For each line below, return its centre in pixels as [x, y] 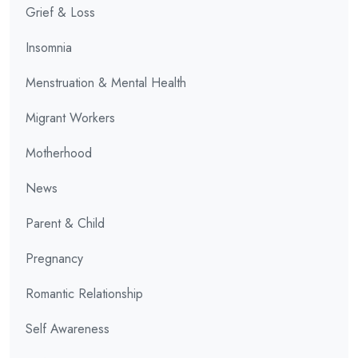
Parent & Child [65, 223]
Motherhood [59, 153]
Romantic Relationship [84, 293]
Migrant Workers [70, 117]
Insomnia [49, 47]
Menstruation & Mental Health [106, 82]
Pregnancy [54, 258]
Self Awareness [68, 328]
